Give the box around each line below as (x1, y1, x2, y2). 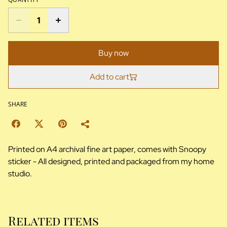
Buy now (98, 48, 129, 59)
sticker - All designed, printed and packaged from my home (8, 156, 214, 167)
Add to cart (90, 71, 129, 83)
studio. (8, 168, 32, 179)
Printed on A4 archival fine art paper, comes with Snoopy (8, 144, 206, 155)
